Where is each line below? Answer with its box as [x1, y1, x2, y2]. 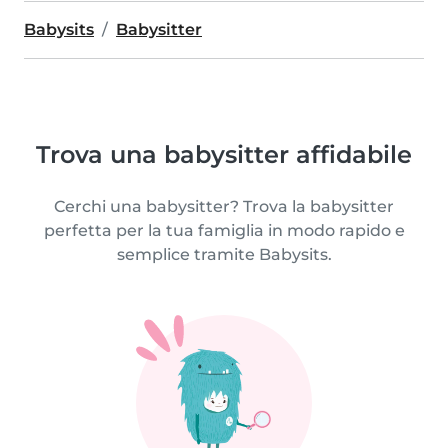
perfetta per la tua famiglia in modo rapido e [43, 220, 405, 240]
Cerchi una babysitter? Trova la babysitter [54, 196, 394, 216]
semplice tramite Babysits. [116, 244, 332, 264]
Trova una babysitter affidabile [36, 139, 412, 169]
